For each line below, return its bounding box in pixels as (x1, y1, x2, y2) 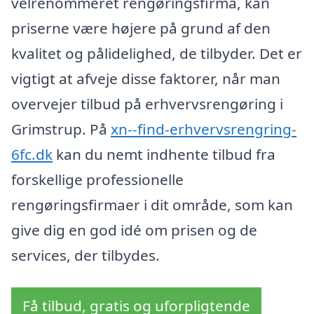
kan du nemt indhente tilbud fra (53, 144, 275, 165)
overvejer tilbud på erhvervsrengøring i (11, 94, 283, 114)
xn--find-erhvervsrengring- (111, 119, 296, 139)
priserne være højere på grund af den (11, 18, 271, 39)
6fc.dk (11, 144, 53, 165)
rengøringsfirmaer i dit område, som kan (11, 195, 293, 215)
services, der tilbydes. (11, 245, 160, 266)
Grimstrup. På (11, 119, 111, 139)
